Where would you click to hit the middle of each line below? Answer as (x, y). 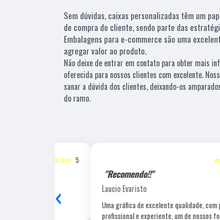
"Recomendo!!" (99, 174)
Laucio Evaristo (94, 188)
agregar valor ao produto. (105, 51)
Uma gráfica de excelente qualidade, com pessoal (140, 205)
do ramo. (77, 98)
